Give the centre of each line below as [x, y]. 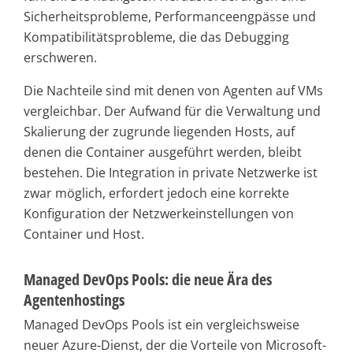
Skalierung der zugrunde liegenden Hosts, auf [159, 131]
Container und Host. [84, 234]
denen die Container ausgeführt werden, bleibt [163, 152]
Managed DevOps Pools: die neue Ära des [148, 279]
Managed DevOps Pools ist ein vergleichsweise [162, 324]
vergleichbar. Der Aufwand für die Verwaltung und [172, 111]
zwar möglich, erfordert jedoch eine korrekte [156, 193]
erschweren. [60, 57]
